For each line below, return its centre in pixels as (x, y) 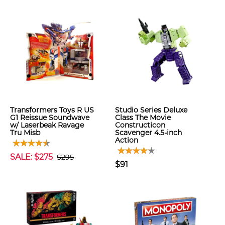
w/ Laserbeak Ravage (47, 125)
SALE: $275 (31, 157)
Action (127, 140)
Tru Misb (25, 133)
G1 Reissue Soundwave (50, 118)
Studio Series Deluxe (151, 110)
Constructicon (140, 125)
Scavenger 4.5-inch (148, 133)
